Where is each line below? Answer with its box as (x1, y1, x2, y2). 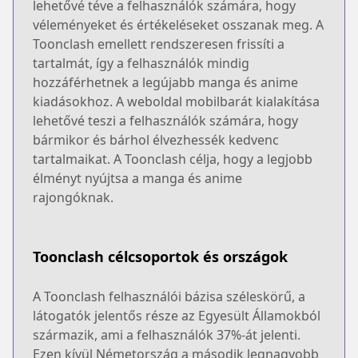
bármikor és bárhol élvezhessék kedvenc (33, 130, 279, 149)
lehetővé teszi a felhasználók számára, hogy (33, 111, 298, 129)
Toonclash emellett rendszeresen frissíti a (33, 34, 284, 53)
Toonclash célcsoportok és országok (33, 246, 288, 266)
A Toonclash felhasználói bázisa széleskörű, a (33, 287, 305, 305)
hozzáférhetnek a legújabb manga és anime (33, 73, 298, 91)
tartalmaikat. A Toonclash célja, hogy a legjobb (33, 149, 312, 168)
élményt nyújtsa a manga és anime (33, 169, 242, 187)
